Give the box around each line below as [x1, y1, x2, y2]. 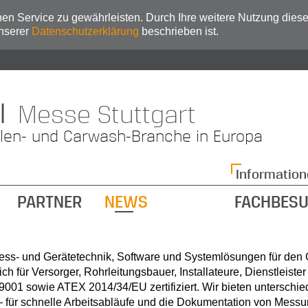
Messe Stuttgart [10, 98, 196, 128]
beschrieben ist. [138, 25, 219, 37]
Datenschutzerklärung [31, 25, 139, 37]
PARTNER [16, 190, 82, 211]
